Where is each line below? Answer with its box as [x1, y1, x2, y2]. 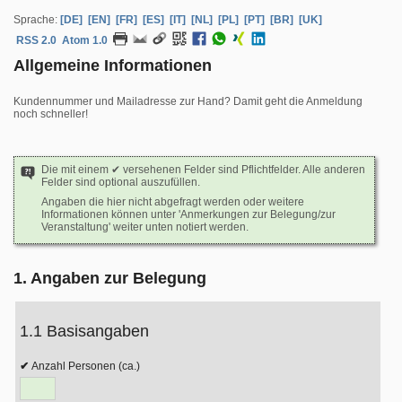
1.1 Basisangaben [20, 322, 149, 340]
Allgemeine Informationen [13, 57, 212, 74]
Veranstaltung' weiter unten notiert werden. [41, 221, 249, 233]
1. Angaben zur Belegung [13, 269, 206, 287]
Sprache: [13, 13, 57, 26]
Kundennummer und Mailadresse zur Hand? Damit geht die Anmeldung [13, 95, 363, 108]
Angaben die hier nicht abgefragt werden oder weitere [41, 196, 304, 208]
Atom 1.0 [62, 34, 108, 48]
